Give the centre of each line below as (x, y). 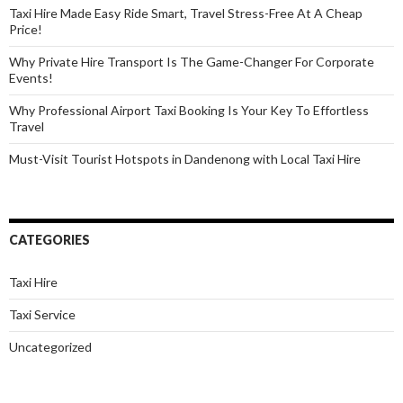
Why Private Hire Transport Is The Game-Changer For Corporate (192, 62)
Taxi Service (42, 315)
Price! (26, 30)
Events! (31, 78)
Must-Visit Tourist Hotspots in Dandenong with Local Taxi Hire (185, 159)
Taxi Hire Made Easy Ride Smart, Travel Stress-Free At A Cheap (186, 13)
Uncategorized (50, 347)
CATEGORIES (49, 240)
